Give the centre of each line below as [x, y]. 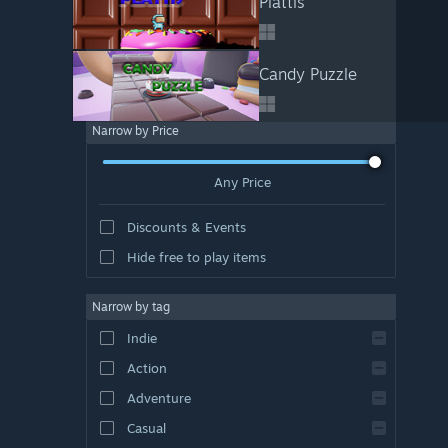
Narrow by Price [135, 130]
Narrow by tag [131, 306]
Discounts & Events [186, 226]
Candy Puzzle [307, 74]
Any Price [242, 181]
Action [146, 367]
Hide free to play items [196, 256]
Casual [146, 427]
